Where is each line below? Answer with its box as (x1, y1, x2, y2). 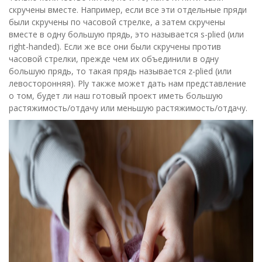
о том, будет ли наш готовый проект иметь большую (9, 90, 223, 102)
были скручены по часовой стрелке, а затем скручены (9, 16, 225, 28)
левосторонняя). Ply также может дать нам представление (9, 78, 246, 89)
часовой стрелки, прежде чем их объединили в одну (9, 53, 219, 65)
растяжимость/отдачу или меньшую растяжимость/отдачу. (9, 102, 247, 114)
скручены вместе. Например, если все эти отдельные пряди (9, 4, 247, 16)
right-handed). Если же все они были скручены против (9, 41, 221, 53)
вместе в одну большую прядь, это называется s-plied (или (9, 29, 244, 40)
